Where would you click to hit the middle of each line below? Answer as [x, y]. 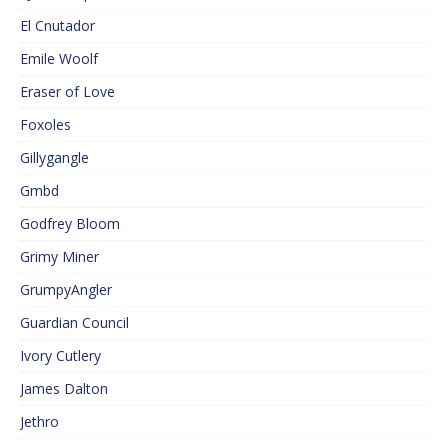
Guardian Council [74, 323]
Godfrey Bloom [70, 224]
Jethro [39, 422]
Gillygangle [54, 158]
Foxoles [45, 125]
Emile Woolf [59, 59]
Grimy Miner [59, 257]
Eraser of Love [67, 92]
